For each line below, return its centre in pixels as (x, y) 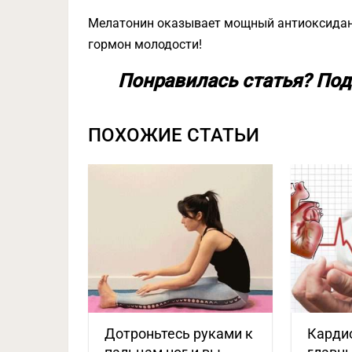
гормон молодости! (145, 45)
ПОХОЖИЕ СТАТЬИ (174, 136)
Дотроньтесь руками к (179, 333)
